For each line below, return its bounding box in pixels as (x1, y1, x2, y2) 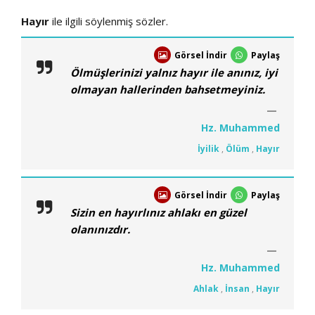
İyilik (198, 142, 219, 155)
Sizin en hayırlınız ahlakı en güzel (70, 205, 247, 219)
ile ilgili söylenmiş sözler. (49, 13, 168, 28)
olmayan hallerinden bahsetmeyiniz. (70, 82, 265, 96)
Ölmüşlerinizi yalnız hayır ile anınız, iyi (70, 65, 278, 79)
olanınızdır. (70, 221, 130, 236)
